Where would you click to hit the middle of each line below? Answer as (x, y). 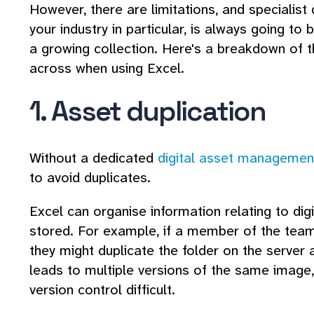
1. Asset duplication (148, 111)
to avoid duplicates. (90, 178)
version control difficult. (102, 290)
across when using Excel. (107, 68)
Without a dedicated (94, 158)
